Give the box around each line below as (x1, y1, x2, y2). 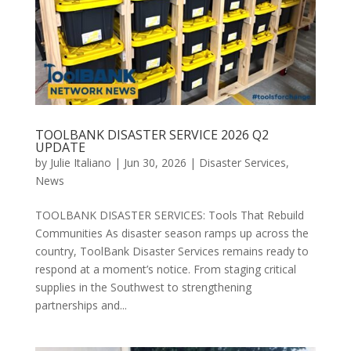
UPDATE (34, 139, 85, 157)
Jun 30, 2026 (123, 155, 186, 171)
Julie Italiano (49, 155, 111, 171)
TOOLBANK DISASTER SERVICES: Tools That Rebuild (34, 208, 304, 223)
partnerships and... (34, 298, 127, 313)
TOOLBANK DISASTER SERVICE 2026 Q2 (34, 126, 269, 144)
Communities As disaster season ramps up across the (34, 226, 309, 241)
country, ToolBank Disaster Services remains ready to (34, 244, 309, 259)
